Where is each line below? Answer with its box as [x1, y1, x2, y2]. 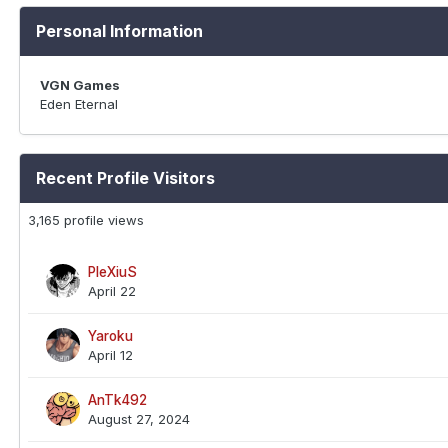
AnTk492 [88, 392, 147, 408]
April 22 [88, 283, 136, 299]
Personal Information [36, 21, 203, 41]
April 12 [88, 347, 133, 363]
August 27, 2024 [88, 411, 190, 427]
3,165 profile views [28, 212, 144, 228]
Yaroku [88, 328, 133, 344]
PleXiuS [88, 264, 137, 280]
